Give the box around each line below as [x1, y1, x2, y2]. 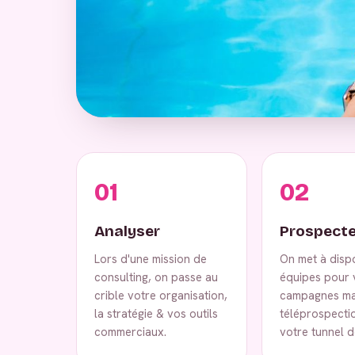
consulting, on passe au [94, 269, 218, 284]
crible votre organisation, [94, 287, 227, 303]
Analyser [94, 221, 160, 240]
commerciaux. [94, 323, 166, 339]
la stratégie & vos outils [94, 305, 218, 321]
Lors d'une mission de [94, 250, 207, 266]
